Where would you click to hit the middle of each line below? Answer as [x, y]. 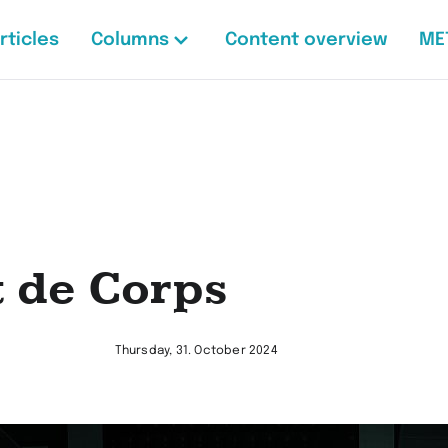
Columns [129, 39]
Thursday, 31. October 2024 [196, 351]
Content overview [305, 39]
